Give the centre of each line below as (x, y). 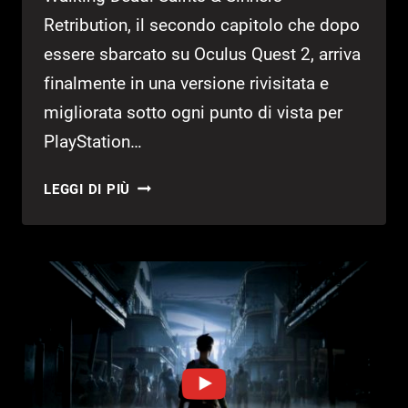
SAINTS (156, 207)
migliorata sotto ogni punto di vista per (193, 112)
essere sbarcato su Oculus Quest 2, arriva (202, 54)
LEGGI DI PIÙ (87, 189)
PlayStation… (93, 141)
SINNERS (161, 253)
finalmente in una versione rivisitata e (186, 83)
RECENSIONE (174, 321)
